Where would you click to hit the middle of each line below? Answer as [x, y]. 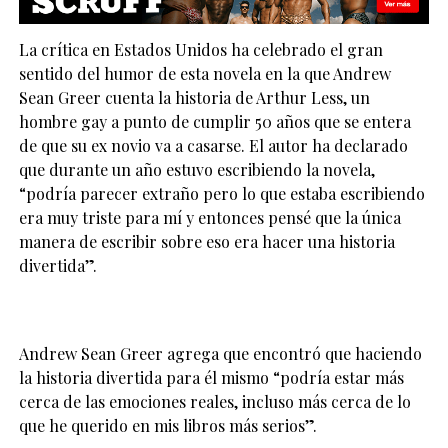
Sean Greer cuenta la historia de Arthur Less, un [194, 97]
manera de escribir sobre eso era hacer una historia [206, 241]
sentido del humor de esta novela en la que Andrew [204, 73]
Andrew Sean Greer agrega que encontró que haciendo [220, 353]
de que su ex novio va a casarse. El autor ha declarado [213, 145]
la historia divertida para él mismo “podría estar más [211, 377]
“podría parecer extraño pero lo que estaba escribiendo [221, 193]
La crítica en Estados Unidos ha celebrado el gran [200, 49]
